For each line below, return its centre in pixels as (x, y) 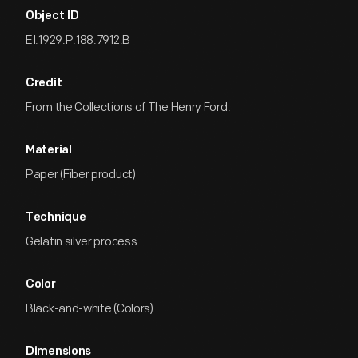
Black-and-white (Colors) (89, 309)
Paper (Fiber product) (81, 175)
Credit (44, 84)
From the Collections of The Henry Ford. (128, 107)
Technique (56, 218)
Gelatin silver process (82, 242)
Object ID (52, 16)
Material (49, 151)
